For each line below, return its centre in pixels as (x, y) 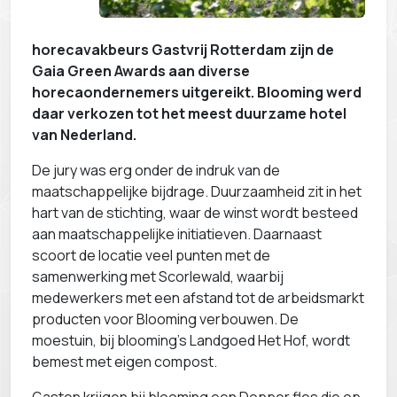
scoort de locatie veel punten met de (151, 256)
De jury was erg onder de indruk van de (156, 171)
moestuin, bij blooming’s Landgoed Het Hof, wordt (191, 341)
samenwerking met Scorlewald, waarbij (158, 277)
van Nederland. (84, 135)
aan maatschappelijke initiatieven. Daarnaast (177, 234)
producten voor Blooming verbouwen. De (165, 319)
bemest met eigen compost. (125, 362)
